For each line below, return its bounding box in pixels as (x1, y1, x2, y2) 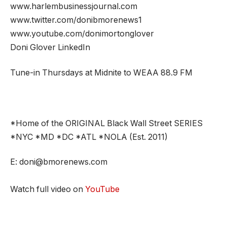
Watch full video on (10, 184, 85, 195)
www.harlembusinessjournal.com (10, 2, 137, 12)
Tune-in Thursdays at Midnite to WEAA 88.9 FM (10, 67, 193, 78)
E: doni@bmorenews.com (10, 157, 107, 167)
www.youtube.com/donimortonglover (10, 29, 154, 39)
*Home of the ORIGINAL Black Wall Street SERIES (10, 118, 203, 128)
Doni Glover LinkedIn (10, 43, 90, 53)
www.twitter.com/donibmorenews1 (10, 15, 142, 25)
